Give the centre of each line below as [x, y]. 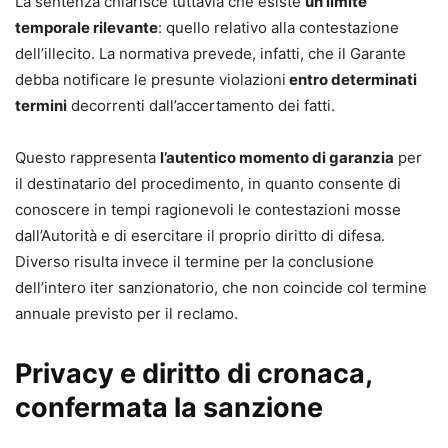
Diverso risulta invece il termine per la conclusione [194, 261]
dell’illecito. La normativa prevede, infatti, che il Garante [210, 53]
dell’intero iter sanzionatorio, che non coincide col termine [221, 287]
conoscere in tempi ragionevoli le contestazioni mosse [208, 209]
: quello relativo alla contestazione [278, 27]
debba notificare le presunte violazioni [150, 79]
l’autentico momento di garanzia [277, 157]
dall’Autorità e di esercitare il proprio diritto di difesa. [200, 235]
